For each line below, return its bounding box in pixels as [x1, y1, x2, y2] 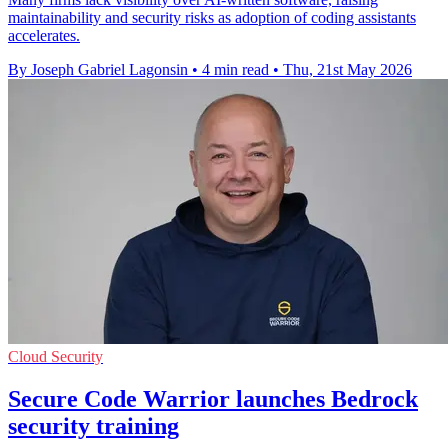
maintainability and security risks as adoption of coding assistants [8, 9, 416, 27]
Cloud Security [8, 348, 103, 366]
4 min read [202, 61, 269, 79]
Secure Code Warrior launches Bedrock [8, 385, 418, 412]
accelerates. [8, 27, 80, 45]
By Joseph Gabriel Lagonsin [8, 61, 188, 79]
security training [8, 412, 179, 439]
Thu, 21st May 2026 [283, 61, 412, 79]
